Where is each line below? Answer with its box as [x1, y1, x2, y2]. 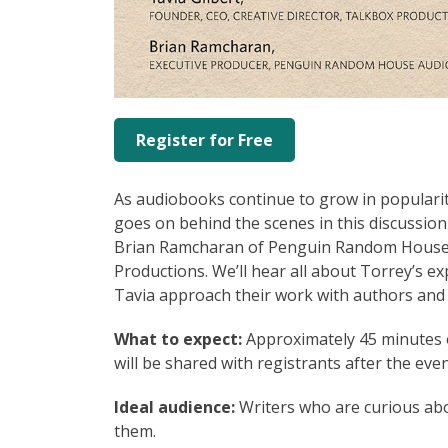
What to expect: [114, 327, 246, 350]
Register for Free [136, 128, 273, 151]
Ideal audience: [114, 395, 239, 418]
